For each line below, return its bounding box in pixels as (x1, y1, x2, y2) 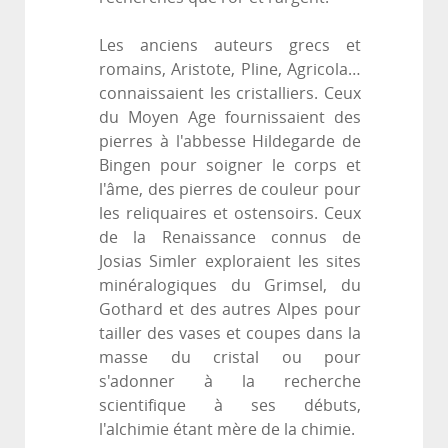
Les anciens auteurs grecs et (99, 36, 361, 56)
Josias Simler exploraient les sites (99, 252, 361, 272)
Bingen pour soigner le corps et (99, 156, 361, 176)
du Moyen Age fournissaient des (99, 108, 361, 128)
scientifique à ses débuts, (99, 396, 361, 416)
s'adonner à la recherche (99, 372, 361, 392)
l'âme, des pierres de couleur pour (99, 180, 361, 200)
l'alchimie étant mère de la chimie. (99, 420, 355, 440)
